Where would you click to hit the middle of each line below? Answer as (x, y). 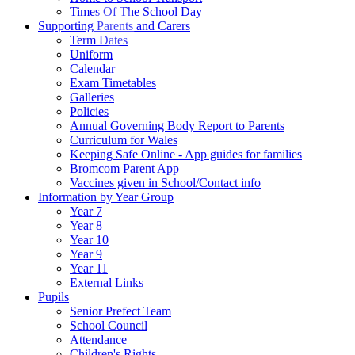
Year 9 (86, 254)
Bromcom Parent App (124, 168)
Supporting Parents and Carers (114, 25)
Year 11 (89, 268)
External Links (107, 282)
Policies (89, 111)
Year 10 (89, 239)
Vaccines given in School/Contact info (165, 182)
